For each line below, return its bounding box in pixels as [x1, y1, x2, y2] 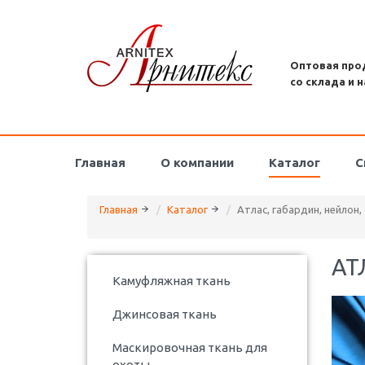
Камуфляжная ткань [112, 273, 231, 288]
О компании [161, 155, 234, 169]
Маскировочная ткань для [112, 340, 267, 354]
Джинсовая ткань [112, 306, 217, 321]
